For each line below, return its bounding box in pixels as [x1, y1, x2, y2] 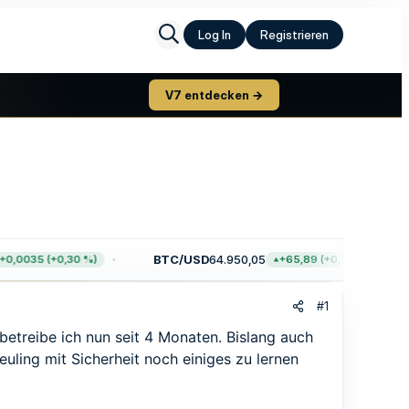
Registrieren [260, 27, 329, 42]
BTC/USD [142, 252, 199, 267]
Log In [198, 27, 231, 42]
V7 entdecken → [165, 88, 263, 102]
